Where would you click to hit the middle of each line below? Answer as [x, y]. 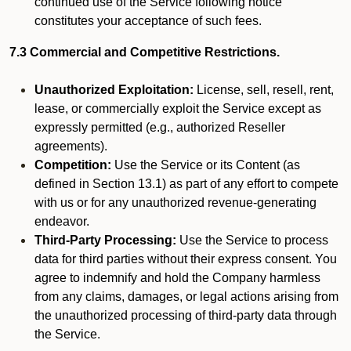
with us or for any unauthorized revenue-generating [175, 203]
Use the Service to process [252, 240]
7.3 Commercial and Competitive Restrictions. [145, 52]
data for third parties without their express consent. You [186, 259]
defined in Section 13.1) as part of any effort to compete [186, 184]
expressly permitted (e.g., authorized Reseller [160, 127]
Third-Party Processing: [105, 240]
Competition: [73, 165]
